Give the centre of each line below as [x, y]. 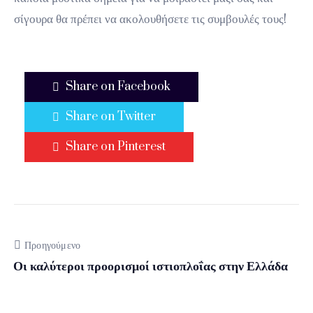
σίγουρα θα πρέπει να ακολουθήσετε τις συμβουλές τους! [150, 19]
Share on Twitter [111, 117]
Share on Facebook [118, 87]
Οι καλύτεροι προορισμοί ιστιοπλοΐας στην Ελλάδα [151, 267]
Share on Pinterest [116, 147]
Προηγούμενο [53, 246]
